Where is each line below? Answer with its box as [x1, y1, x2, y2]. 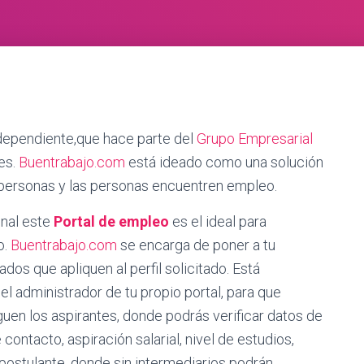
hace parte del [103, 130, 197, 147]
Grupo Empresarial [197, 130, 313, 147]
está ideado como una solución [128, 154, 323, 171]
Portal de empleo [54, 213, 169, 230]
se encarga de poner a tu [120, 236, 275, 253]
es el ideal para [169, 213, 266, 230]
